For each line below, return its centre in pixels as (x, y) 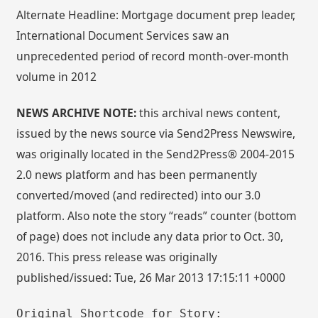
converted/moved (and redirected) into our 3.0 (139, 195)
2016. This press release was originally (117, 257)
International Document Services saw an (123, 36)
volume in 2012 (57, 77)
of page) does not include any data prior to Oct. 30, (150, 236)
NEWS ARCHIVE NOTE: (77, 113)
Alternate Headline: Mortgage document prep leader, (156, 15)
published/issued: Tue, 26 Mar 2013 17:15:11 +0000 (151, 277)
